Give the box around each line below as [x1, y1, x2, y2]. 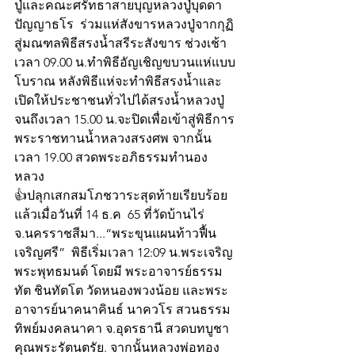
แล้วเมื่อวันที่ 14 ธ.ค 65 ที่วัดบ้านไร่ [14, 207, 208, 223]
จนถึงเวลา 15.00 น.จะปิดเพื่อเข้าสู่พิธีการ [14, 112, 235, 128]
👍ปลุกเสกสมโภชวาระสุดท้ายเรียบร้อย [14, 188, 227, 204]
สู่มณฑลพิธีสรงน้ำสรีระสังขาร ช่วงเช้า [14, 36, 230, 52]
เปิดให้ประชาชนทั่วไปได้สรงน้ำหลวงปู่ [14, 93, 224, 109]
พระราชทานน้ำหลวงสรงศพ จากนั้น [14, 131, 212, 147]
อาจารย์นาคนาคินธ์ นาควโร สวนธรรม [14, 302, 231, 318]
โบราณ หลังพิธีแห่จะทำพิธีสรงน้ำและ [14, 74, 222, 90]
